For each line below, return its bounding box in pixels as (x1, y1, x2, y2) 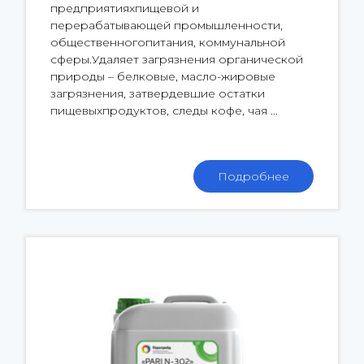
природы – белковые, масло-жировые (50, 69, 275, 84)
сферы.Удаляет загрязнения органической (50, 52, 303, 67)
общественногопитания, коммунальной (50, 35, 285, 50)
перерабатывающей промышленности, (50, 18, 283, 33)
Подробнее (218, 169, 289, 184)
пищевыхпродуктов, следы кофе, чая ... (50, 103, 278, 119)
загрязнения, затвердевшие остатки (50, 86, 265, 102)
